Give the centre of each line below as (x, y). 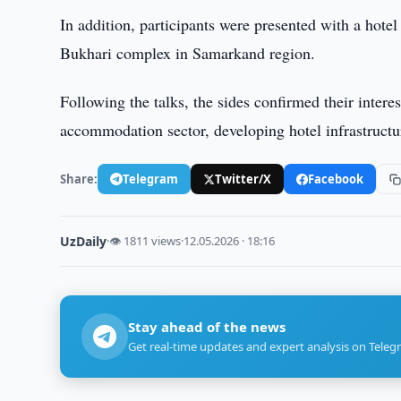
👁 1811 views (145, 241)
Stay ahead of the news (207, 327)
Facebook (336, 179)
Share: (79, 179)
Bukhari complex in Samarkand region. (188, 53)
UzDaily (84, 241)
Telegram (151, 179)
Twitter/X (243, 179)
